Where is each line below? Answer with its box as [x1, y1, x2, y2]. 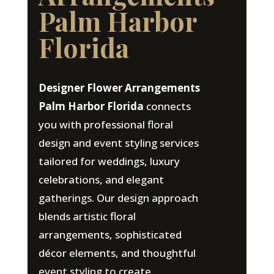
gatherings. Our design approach [38, 190, 198, 205]
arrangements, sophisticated [38, 227, 182, 242]
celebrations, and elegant [38, 172, 164, 187]
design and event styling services [38, 135, 199, 150]
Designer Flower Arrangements [38, 80, 200, 95]
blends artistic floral [38, 209, 136, 223]
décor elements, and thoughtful [38, 245, 196, 260]
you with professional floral [38, 117, 173, 131]
